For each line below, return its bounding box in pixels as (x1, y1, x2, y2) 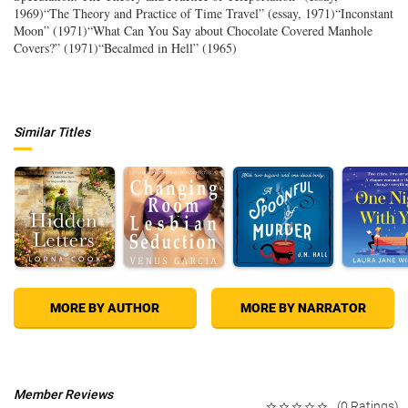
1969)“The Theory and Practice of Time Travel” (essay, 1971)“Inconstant (14, 5, 393, 22)
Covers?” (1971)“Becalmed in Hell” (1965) (14, 39, 237, 56)
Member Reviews (14, 387, 113, 402)
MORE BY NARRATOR (240, 301, 366, 315)
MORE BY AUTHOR (50, 301, 160, 315)
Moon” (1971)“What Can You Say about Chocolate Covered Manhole (14, 22, 372, 39)
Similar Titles (14, 125, 90, 139)
